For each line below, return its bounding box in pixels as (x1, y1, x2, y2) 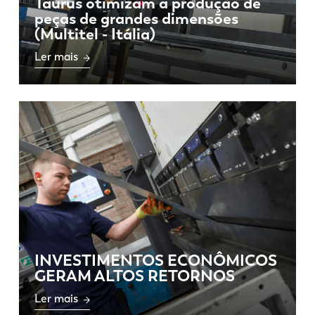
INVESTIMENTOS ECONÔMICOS (34, 251, 277, 271)
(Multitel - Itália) (34, 25, 155, 44)
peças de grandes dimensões (34, 9, 238, 29)
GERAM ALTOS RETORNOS (34, 266, 235, 286)
